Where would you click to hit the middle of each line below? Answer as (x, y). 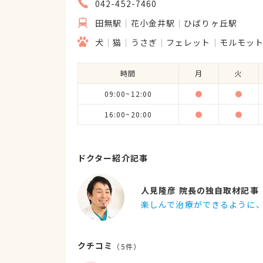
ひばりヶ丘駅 (210, 23)
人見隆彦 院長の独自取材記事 (200, 190)
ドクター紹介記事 (113, 158)
